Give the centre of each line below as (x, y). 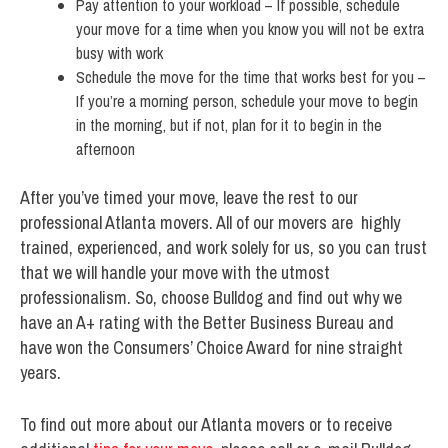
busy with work (119, 52)
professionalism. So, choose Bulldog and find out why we (211, 297)
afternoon (105, 148)
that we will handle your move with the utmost (175, 272)
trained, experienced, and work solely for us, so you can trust (223, 247)
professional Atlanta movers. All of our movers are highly (210, 222)
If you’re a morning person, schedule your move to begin (247, 100)
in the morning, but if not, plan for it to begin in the (229, 124)
